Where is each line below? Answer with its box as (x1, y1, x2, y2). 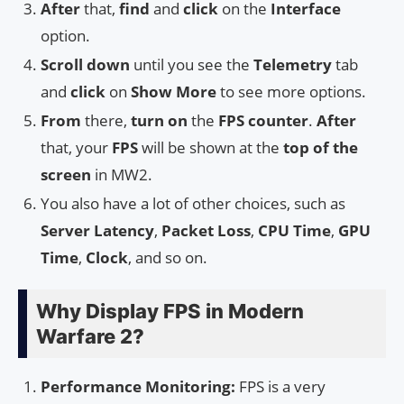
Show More (131, 81, 216, 103)
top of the (283, 137, 358, 159)
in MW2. (91, 164, 152, 186)
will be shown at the (138, 137, 283, 159)
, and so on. (128, 247, 207, 269)
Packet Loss (161, 220, 251, 242)
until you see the (130, 54, 253, 76)
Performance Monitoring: (41, 376, 235, 398)
